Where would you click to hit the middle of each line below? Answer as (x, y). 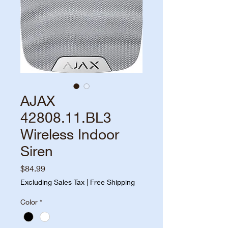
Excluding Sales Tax (52, 182)
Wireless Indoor (70, 134)
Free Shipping (112, 182)
